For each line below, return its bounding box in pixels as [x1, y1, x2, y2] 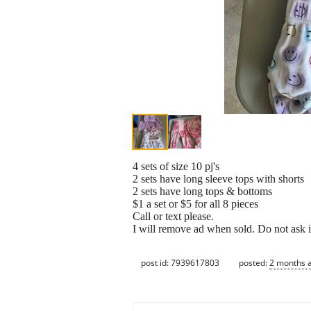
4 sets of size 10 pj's [133, 160, 219, 173]
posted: [239, 256, 269, 269]
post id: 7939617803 [141, 256, 219, 269]
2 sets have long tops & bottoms [133, 185, 272, 198]
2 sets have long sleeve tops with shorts [133, 173, 304, 185]
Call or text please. [133, 210, 214, 223]
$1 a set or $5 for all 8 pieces [133, 198, 258, 210]
